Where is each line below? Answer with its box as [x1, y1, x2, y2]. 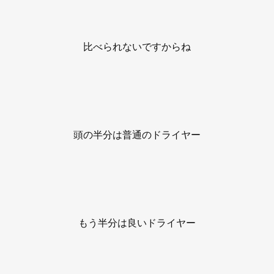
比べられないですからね [83, 39, 191, 53]
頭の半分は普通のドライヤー [73, 127, 201, 141]
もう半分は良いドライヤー [78, 215, 196, 229]
